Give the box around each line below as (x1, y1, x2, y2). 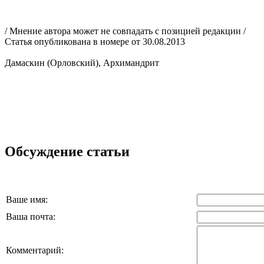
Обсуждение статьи (5, 143, 130, 159)
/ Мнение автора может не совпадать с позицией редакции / (5, 25, 246, 36)
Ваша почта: (6, 211, 55, 222)
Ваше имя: (6, 194, 48, 204)
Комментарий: (6, 245, 64, 255)
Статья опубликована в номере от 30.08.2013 (5, 36, 185, 47)
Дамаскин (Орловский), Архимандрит (5, 57, 159, 68)
